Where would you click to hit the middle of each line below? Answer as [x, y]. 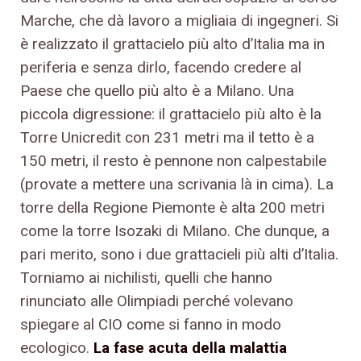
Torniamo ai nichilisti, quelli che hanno [146, 277]
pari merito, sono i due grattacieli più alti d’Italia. [179, 254]
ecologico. [57, 347]
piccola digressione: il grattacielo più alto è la [171, 114]
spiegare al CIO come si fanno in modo [151, 324]
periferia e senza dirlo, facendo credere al [161, 67]
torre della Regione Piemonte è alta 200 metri [172, 207]
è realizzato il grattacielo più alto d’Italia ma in [172, 44]
